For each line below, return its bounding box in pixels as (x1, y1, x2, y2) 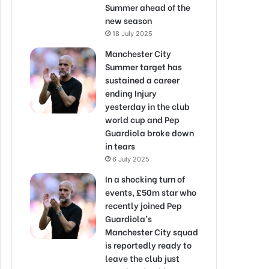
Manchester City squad (105, 225, 198, 238)
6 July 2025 (112, 155, 150, 163)
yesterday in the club (105, 100, 190, 112)
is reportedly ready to (105, 238, 192, 251)
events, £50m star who (105, 186, 196, 198)
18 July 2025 (112, 29, 153, 38)
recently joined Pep (105, 199, 182, 211)
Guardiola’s (105, 212, 152, 225)
